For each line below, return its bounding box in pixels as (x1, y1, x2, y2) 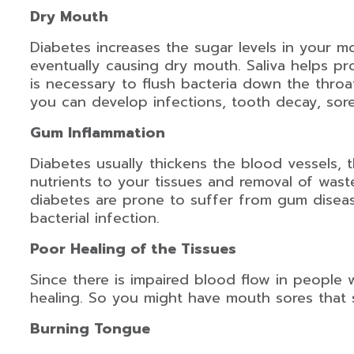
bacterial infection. (29, 207, 160, 229)
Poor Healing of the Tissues (29, 238, 236, 260)
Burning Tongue (29, 318, 150, 340)
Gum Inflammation (29, 122, 165, 144)
